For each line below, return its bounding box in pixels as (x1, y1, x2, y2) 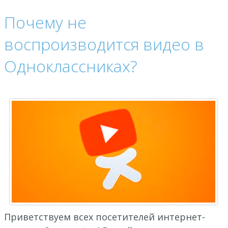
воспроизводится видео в (4, 33, 204, 55)
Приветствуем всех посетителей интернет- (4, 211, 205, 223)
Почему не (4, 11, 87, 33)
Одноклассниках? (4, 55, 137, 77)
